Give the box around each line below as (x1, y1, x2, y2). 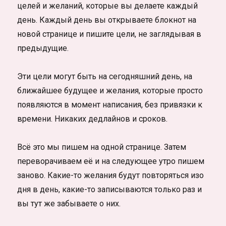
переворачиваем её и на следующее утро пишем (17, 156, 205, 166)
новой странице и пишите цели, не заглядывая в (17, 29, 202, 39)
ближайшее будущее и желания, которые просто (17, 85, 203, 95)
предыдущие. (17, 43, 69, 53)
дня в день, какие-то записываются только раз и (17, 184, 202, 194)
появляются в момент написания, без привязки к (17, 99, 203, 109)
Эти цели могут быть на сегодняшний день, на (17, 71, 193, 81)
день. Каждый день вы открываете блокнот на (17, 15, 197, 25)
